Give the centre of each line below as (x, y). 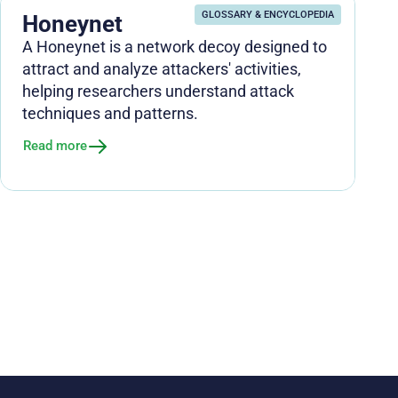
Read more (55, 146)
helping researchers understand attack (158, 91)
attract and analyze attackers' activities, (162, 68)
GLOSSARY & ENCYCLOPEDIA (268, 14)
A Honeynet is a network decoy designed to (175, 46)
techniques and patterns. (110, 113)
